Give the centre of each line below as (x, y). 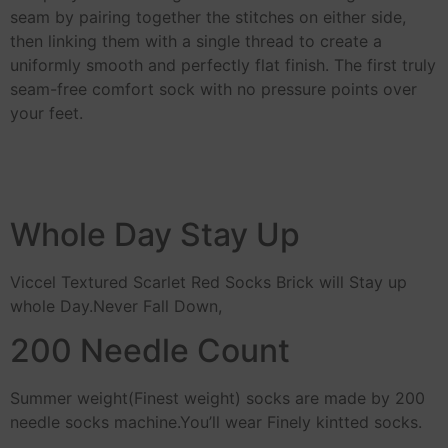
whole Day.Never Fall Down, (116, 305)
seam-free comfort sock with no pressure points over (213, 88)
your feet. (46, 112)
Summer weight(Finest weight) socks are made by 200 (217, 398)
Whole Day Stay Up (155, 234)
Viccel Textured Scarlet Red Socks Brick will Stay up (208, 281)
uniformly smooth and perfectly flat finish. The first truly (223, 64)
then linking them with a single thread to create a (196, 40)
